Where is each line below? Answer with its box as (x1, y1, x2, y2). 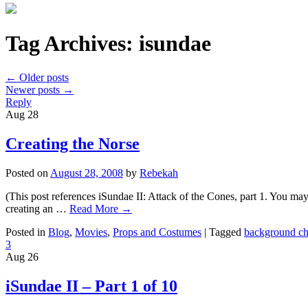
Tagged (209, 225, 241, 238)
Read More (69, 202, 121, 214)
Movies (75, 225, 107, 238)
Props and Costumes (113, 225, 201, 238)
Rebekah (140, 166, 178, 179)
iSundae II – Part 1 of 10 (5, 276, 177, 295)
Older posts (16, 71, 69, 83)
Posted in (5, 225, 45, 238)
